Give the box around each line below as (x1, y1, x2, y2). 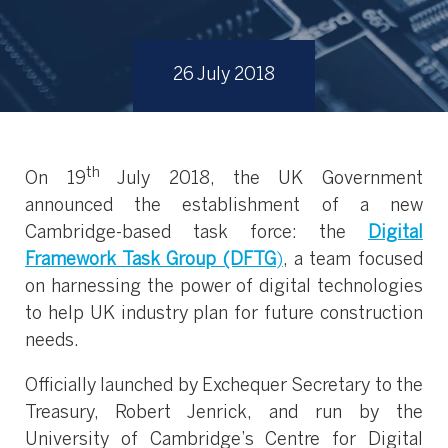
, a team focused (283, 252, 423, 269)
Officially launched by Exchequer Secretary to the (25, 378, 423, 395)
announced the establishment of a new (25, 198, 423, 215)
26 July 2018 (173, 67, 275, 84)
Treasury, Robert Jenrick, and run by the (25, 405, 423, 422)
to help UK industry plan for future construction (25, 306, 423, 323)
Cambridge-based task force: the (25, 225, 368, 242)
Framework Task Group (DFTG (25, 252, 276, 269)
